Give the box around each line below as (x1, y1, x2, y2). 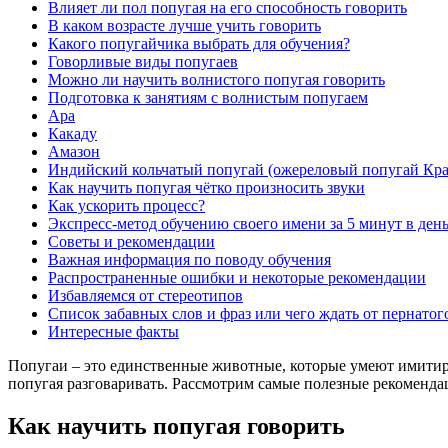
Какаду (48, 124, 97, 142)
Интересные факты (48, 322, 179, 340)
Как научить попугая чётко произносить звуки (48, 178, 365, 196)
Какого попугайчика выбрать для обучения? (48, 34, 350, 52)
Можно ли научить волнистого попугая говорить (48, 70, 385, 88)
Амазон (48, 142, 100, 160)
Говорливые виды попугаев (48, 52, 238, 70)
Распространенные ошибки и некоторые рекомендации (48, 268, 426, 286)
